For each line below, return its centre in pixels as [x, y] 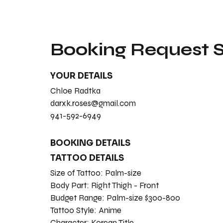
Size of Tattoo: [77, 173]
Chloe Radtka [75, 91]
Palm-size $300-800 [143, 198]
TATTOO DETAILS [87, 158]
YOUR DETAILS [81, 76]
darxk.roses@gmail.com [93, 103]
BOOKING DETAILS [90, 143]
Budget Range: [78, 198]
